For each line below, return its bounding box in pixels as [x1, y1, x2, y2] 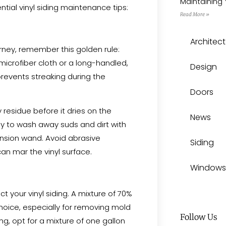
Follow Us [180, 211, 217, 222]
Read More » [180, 11, 209, 18]
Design [190, 61, 217, 73]
